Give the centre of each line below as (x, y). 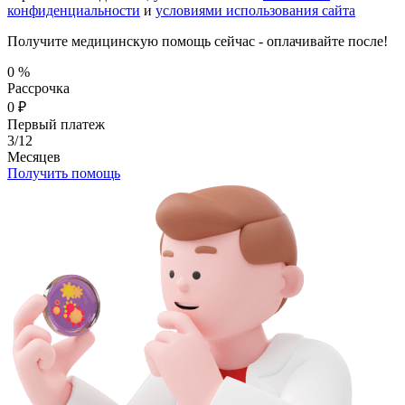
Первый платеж (56, 124)
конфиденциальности (74, 10)
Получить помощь (64, 173)
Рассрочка (38, 88)
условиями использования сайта (255, 10)
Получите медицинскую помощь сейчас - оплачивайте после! (198, 41)
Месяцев (34, 156)
